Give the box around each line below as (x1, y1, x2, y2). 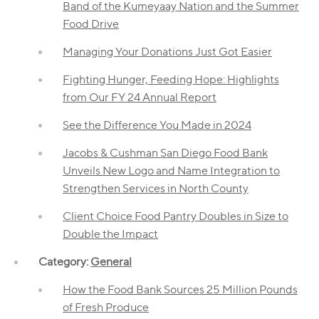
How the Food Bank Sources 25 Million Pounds (63, 282, 298, 296)
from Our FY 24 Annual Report (63, 90, 216, 104)
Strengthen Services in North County (63, 181, 249, 195)
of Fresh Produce (63, 300, 149, 314)
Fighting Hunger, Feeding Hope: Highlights (63, 72, 279, 86)
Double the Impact (63, 226, 158, 241)
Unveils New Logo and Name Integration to (63, 163, 280, 177)
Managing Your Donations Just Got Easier (63, 44, 272, 58)
